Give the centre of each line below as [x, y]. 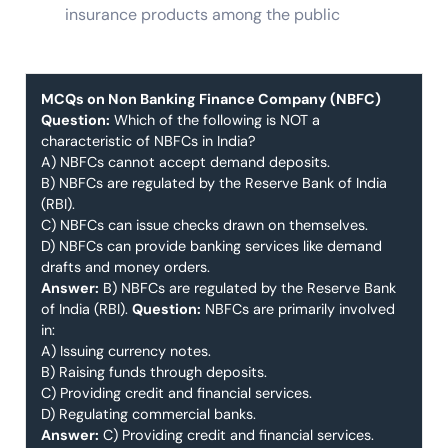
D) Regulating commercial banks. [148, 414]
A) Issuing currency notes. [126, 351]
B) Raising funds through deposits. [154, 372]
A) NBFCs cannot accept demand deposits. [185, 162]
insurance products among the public [202, 15]
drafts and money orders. [125, 267]
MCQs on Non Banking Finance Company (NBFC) [211, 99]
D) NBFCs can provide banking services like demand [211, 246]
